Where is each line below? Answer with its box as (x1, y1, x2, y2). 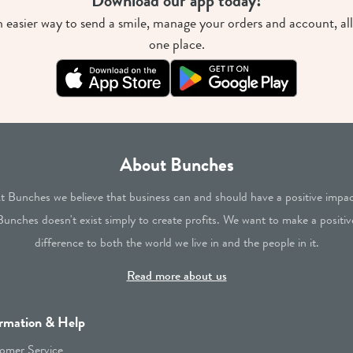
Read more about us (126, 266, 227, 284)
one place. (148, 34, 205, 55)
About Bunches (119, 150, 234, 178)
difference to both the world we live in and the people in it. (34, 232, 319, 251)
